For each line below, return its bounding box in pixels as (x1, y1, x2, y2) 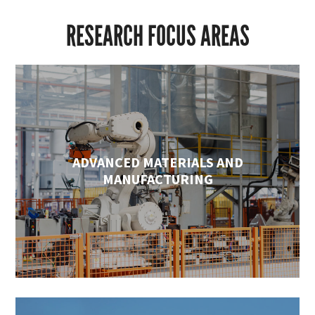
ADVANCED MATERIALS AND (72, 153, 243, 172)
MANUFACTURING (102, 170, 213, 188)
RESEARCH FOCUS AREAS (65, 19, 250, 54)
